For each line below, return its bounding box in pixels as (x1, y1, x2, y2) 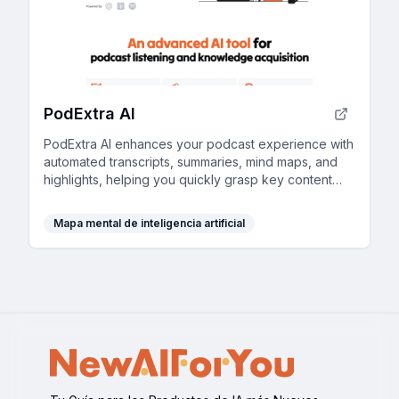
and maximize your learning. (44, 189, 208, 205)
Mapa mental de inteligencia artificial (53, 216, 245, 230)
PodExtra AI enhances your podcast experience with (44, 135, 354, 151)
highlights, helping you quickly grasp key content (44, 171, 332, 187)
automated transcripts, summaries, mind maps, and (44, 153, 338, 169)
